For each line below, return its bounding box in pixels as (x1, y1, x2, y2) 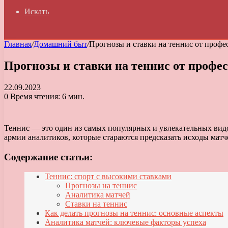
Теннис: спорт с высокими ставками (45, 172, 172, 181)
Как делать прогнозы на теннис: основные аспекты (45, 209, 223, 218)
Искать (24, 7, 49, 16)
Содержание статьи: (4, 151, 93, 162)
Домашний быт (34, 40, 87, 48)
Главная (4, 40, 32, 48)
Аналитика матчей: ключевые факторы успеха (45, 218, 206, 227)
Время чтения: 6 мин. (8, 92, 84, 101)
